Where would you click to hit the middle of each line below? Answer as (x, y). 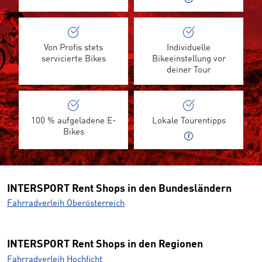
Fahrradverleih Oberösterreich (66, 204)
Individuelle (189, 48)
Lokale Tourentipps (189, 121)
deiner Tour (189, 70)
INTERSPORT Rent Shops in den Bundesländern (119, 189)
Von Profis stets (73, 48)
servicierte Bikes (73, 59)
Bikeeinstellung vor (189, 59)
